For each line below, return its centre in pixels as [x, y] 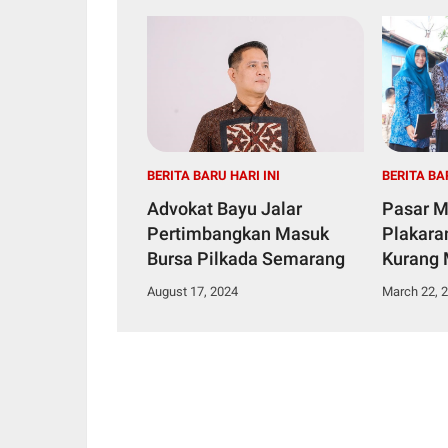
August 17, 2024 [192, 291]
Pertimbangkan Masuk [238, 233]
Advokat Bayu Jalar [224, 208]
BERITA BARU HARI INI [213, 175]
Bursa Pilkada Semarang [246, 258]
